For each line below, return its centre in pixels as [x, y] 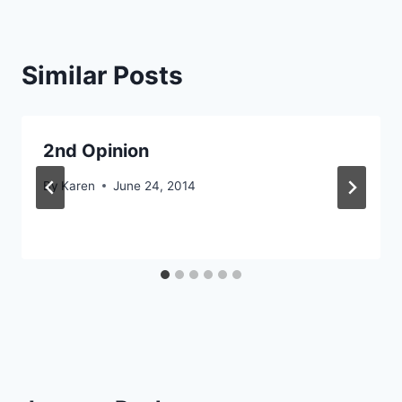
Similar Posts [102, 76]
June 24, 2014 [155, 185]
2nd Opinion [96, 151]
